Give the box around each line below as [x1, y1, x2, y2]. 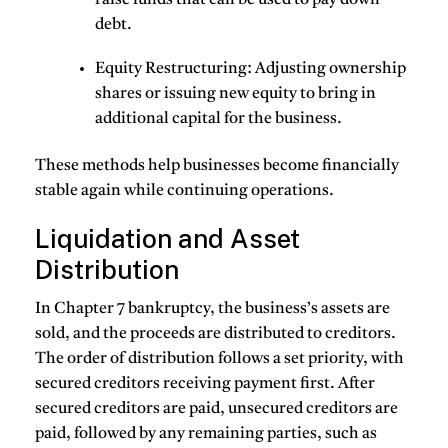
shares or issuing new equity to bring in [95, 85, 376, 102]
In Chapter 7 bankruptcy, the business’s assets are [35, 300, 390, 317]
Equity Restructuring [95, 60, 247, 77]
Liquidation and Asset [35, 223, 300, 255]
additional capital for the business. [95, 110, 342, 127]
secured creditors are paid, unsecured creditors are [35, 400, 398, 417]
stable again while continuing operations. [35, 183, 334, 200]
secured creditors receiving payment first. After [35, 375, 375, 392]
